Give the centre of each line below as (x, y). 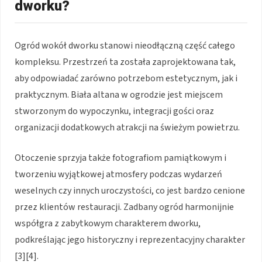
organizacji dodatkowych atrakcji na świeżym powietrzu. (127, 127)
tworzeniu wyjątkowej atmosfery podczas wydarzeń (118, 174)
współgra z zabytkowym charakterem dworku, (108, 223)
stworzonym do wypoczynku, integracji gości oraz (114, 111)
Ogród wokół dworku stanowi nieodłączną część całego (125, 45)
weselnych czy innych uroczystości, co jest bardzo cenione (130, 190)
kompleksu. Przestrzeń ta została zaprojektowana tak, (125, 62)
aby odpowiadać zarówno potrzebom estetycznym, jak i (126, 78)
